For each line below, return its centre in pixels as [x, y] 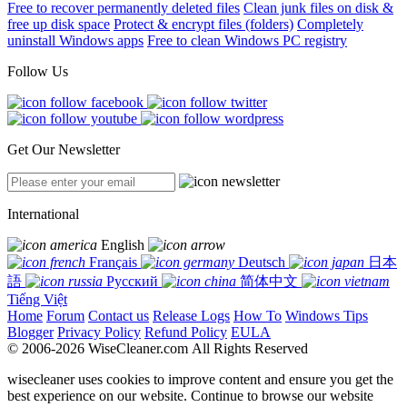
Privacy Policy [99, 332]
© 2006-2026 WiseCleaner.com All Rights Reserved [158, 348]
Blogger [30, 332]
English [123, 245]
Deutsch [262, 262]
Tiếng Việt [37, 299]
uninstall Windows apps [75, 40]
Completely [330, 24]
